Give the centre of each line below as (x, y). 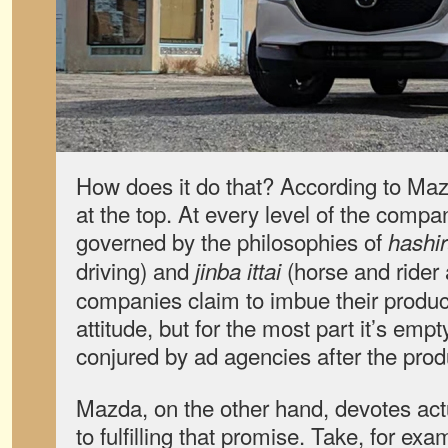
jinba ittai (238, 270)
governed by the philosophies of (232, 241)
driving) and (135, 270)
